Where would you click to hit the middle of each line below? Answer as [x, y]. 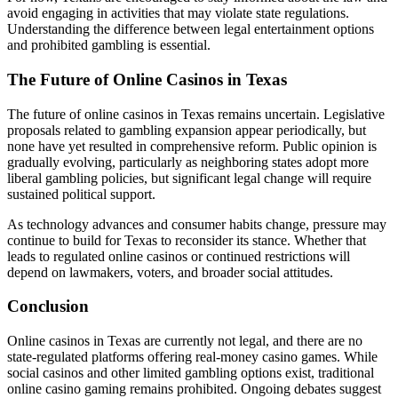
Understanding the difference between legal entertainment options [191, 29]
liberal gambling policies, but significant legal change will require [189, 178]
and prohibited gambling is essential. [109, 45]
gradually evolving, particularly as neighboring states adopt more [188, 162]
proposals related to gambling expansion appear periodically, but [187, 130]
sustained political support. [81, 194]
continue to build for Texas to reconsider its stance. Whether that [187, 240]
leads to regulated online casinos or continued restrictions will [179, 256]
